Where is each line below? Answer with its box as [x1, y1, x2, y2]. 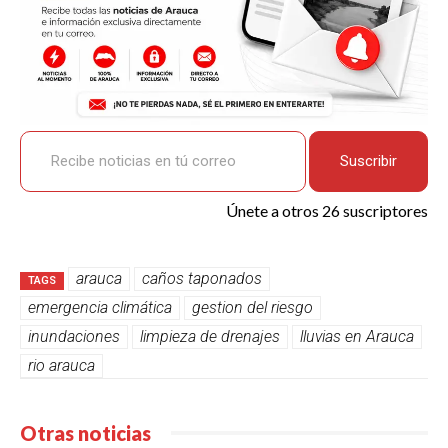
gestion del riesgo [192, 297, 313, 317]
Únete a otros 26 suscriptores [226, 200, 428, 220]
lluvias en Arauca [300, 326, 414, 346]
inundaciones [28, 326, 120, 346]
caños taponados [142, 268, 262, 288]
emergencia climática [28, 297, 172, 317]
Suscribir [340, 151, 397, 170]
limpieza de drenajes [140, 326, 280, 346]
